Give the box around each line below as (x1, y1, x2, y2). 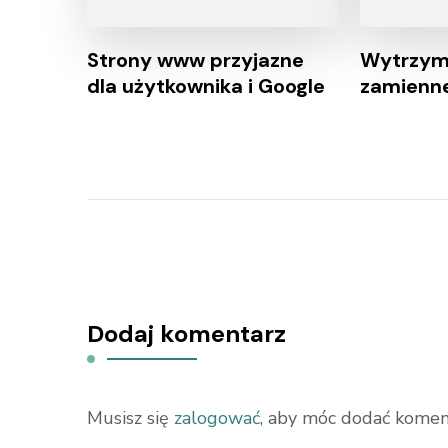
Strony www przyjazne (87, 46, 304, 73)
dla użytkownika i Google (87, 72, 325, 99)
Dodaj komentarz (87, 317, 286, 349)
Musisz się (87, 405, 174, 430)
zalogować (174, 405, 260, 430)
